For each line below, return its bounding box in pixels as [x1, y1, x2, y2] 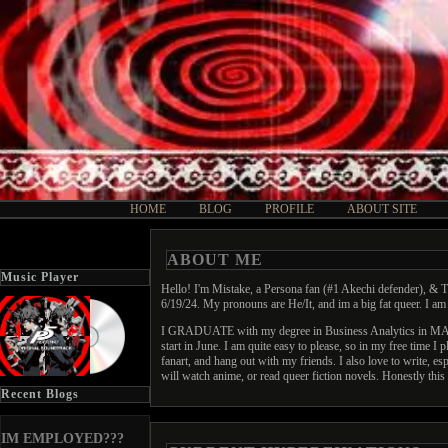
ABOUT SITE [347, 202, 417, 216]
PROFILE [265, 202, 314, 216]
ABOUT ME [167, 251, 263, 268]
